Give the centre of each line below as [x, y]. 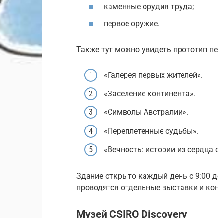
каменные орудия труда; [149, 6]
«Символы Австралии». [146, 112]
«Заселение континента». [150, 94]
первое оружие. [132, 24]
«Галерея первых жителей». [153, 75]
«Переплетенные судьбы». [151, 131]
